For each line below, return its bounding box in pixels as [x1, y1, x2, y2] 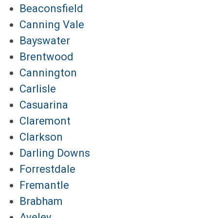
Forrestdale [19, 163, 75, 175]
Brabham [19, 195, 63, 207]
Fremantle [19, 179, 69, 191]
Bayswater [19, 34, 70, 47]
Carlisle [19, 82, 56, 95]
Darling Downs [19, 146, 90, 159]
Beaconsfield [19, 2, 83, 15]
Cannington [19, 66, 77, 79]
